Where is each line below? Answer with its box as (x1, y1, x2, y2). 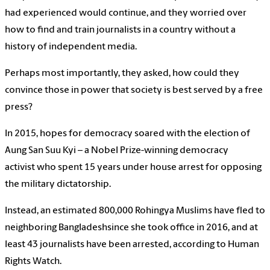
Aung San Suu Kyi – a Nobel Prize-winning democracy (5, 145, 228, 155)
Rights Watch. (5, 256, 61, 266)
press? (5, 102, 33, 112)
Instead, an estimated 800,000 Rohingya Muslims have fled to (5, 206, 265, 216)
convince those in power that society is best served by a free (5, 85, 263, 95)
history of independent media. (5, 42, 137, 52)
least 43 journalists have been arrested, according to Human (5, 239, 259, 250)
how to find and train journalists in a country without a (5, 25, 236, 35)
